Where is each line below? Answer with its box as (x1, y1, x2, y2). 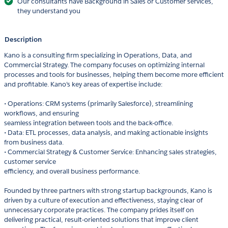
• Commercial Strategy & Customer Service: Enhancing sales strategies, (4, 148, 217, 157)
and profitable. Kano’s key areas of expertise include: (4, 80, 162, 89)
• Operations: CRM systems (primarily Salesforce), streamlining (4, 99, 193, 108)
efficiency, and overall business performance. (4, 167, 140, 176)
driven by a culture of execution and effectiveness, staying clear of (4, 196, 203, 205)
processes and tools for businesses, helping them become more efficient (4, 70, 224, 79)
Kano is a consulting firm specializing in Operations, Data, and (4, 51, 192, 60)
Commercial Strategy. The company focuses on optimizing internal (4, 61, 205, 70)
